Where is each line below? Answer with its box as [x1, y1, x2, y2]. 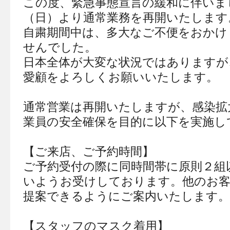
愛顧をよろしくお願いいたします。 [23, 70, 218, 84]
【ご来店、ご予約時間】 [23, 145, 154, 158]
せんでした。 [23, 41, 97, 54]
